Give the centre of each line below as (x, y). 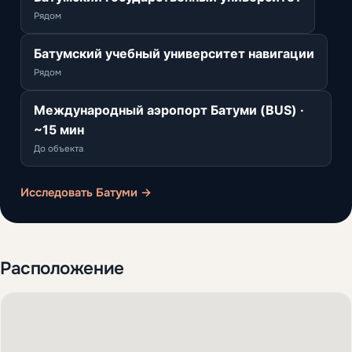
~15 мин (59, 129)
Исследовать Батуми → (86, 192)
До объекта (59, 148)
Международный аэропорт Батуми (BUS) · (169, 110)
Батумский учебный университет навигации (174, 53)
